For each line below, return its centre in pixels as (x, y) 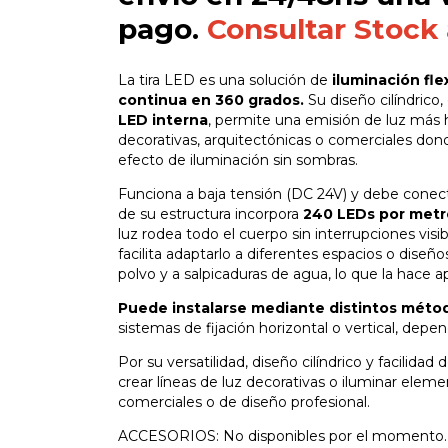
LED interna (163, 119)
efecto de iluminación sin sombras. (238, 159)
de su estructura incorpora (210, 213)
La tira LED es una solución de (223, 79)
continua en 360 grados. (211, 99)
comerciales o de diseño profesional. (244, 401)
